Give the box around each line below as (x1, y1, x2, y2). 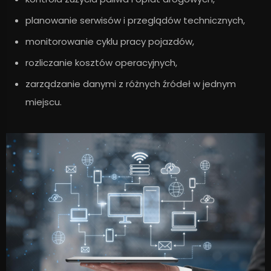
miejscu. (25, 96, 62, 109)
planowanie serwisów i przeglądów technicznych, (25, 14, 245, 27)
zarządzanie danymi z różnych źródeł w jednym (25, 77, 236, 91)
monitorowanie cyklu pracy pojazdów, (25, 35, 194, 48)
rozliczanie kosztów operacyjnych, (25, 56, 177, 70)
